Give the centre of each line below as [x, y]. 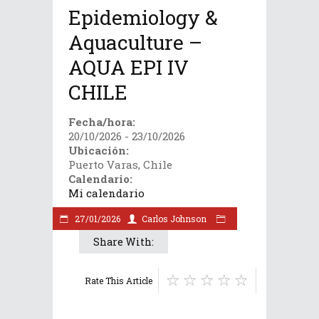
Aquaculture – [135, 42]
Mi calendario [106, 193]
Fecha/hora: [102, 122]
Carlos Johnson [174, 219]
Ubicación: [99, 150]
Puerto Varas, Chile [120, 164]
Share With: [124, 242]
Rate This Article [119, 281]
